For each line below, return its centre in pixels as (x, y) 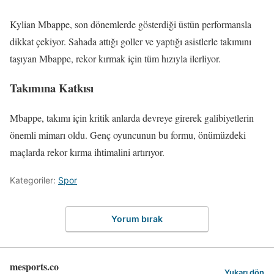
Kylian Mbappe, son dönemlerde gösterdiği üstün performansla (131, 24)
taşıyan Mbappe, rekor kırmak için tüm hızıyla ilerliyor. (115, 58)
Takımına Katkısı (52, 88)
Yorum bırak (137, 218)
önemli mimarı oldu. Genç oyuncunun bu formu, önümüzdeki (128, 135)
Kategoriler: (34, 180)
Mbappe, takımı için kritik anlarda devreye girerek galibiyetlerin (132, 118)
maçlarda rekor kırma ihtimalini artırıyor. (87, 152)
